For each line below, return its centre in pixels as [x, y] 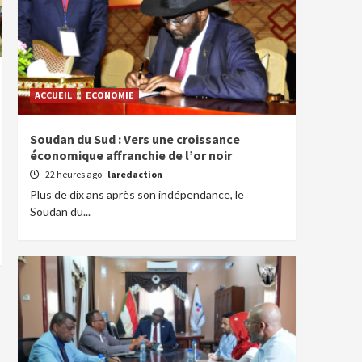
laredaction [135, 174]
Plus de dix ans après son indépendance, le [137, 194]
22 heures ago [74, 174]
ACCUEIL [53, 95]
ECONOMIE [110, 95]
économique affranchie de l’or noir [131, 155]
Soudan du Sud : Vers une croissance [135, 139]
